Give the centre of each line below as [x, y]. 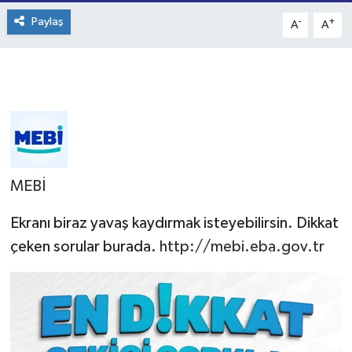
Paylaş [47, 21]
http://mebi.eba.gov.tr [242, 247]
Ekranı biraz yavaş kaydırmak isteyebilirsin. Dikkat [174, 224]
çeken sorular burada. [84, 247]
